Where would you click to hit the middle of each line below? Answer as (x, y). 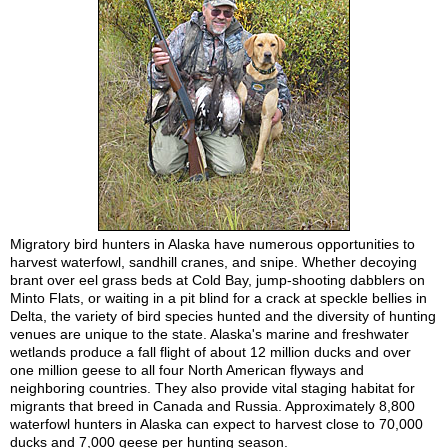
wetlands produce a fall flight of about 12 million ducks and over (210, 352)
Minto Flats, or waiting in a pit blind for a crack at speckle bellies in (218, 298)
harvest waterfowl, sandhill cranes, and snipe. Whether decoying (213, 262)
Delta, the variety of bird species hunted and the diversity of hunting (223, 316)
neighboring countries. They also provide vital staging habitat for (212, 388)
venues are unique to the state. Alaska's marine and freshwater (209, 334)
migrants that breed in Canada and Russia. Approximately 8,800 (212, 406)
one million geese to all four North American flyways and (187, 370)
